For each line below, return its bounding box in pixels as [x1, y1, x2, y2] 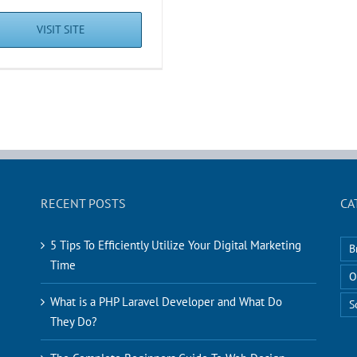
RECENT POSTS [40, 195, 126, 212]
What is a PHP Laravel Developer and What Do [49, 294, 282, 310]
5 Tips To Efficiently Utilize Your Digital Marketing [49, 237, 301, 253]
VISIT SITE [37, 22, 85, 37]
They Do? [49, 314, 97, 330]
